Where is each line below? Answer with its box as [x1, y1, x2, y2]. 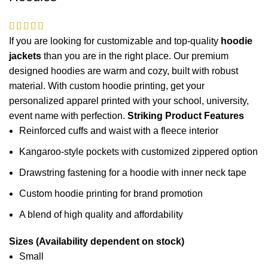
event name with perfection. [9, 111, 127, 121]
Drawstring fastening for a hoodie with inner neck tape [19, 167, 246, 178]
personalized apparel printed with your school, [9, 96, 206, 106]
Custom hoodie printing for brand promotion [19, 188, 203, 199]
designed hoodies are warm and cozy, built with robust [9, 66, 238, 77]
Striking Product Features [127, 111, 244, 121]
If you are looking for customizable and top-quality [9, 36, 221, 47]
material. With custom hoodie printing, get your [9, 81, 205, 92]
